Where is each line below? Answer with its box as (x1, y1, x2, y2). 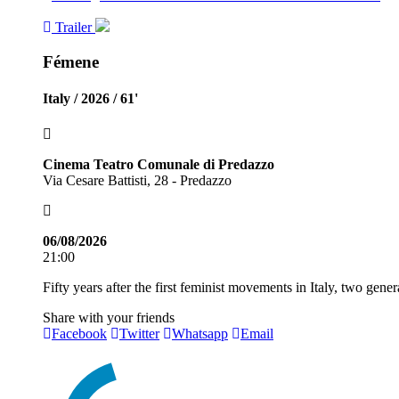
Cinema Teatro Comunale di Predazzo (43, 156, 274, 172)
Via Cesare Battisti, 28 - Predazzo (43, 172, 232, 188)
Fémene (43, 53, 99, 72)
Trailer (55, 20, 92, 36)
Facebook (52, 325, 107, 341)
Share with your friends (43, 309, 175, 325)
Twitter (119, 325, 159, 341)
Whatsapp (172, 325, 228, 341)
